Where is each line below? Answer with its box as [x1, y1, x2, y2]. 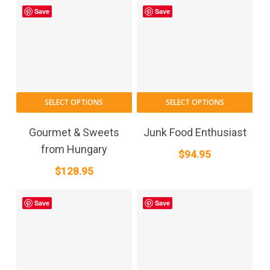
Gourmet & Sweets [28, 125, 119, 139]
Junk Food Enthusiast [143, 125, 246, 139]
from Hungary [40, 142, 107, 155]
